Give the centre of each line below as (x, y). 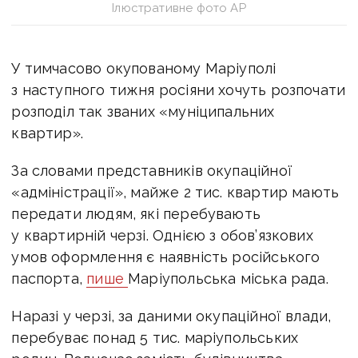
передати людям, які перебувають (136, 213)
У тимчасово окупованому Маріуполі (144, 68)
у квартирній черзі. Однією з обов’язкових (162, 235)
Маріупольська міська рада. (228, 278)
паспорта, (49, 278)
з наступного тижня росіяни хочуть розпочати (179, 89)
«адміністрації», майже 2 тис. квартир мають (175, 192)
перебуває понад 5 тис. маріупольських (155, 337)
